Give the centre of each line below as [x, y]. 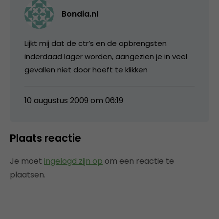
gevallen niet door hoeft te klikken [86, 69]
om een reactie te [138, 161]
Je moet [27, 161]
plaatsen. [28, 175]
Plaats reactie [45, 138]
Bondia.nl [80, 14]
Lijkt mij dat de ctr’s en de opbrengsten [96, 43]
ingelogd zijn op [73, 161]
